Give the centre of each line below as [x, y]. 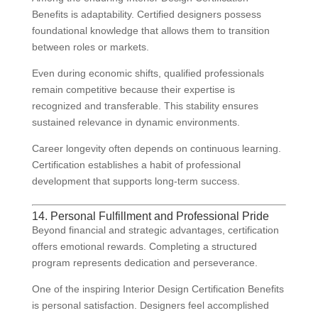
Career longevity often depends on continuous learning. [156, 149]
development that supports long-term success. [136, 181]
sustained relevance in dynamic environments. [136, 122]
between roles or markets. [90, 47]
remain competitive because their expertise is [133, 90]
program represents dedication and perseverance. [144, 263]
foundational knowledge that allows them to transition [150, 31]
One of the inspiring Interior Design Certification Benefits [158, 289]
